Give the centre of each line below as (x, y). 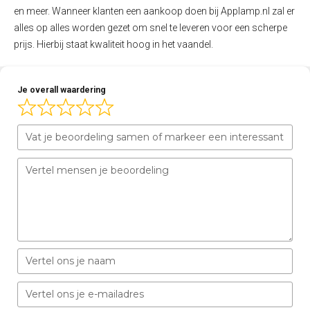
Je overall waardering (62, 90)
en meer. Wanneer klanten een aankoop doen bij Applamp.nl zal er (154, 11)
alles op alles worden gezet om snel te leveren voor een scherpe (151, 27)
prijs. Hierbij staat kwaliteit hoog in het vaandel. (113, 44)
